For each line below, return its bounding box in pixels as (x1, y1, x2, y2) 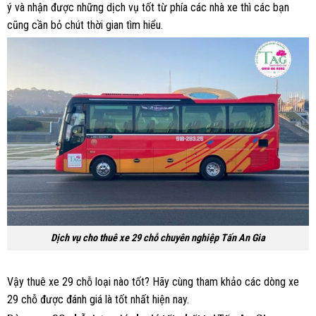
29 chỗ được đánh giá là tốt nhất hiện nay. (7, 292, 189, 306)
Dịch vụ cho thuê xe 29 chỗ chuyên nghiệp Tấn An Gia (51, 232, 265, 245)
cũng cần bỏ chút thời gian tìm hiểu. (7, 18, 163, 32)
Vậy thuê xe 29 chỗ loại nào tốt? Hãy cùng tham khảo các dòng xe (7, 274, 299, 288)
